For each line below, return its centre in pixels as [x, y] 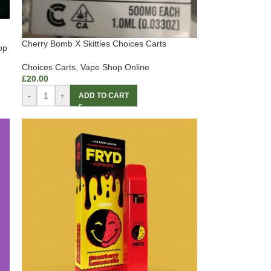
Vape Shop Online [115, 67]
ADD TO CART [103, 96]
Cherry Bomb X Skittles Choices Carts [94, 44]
